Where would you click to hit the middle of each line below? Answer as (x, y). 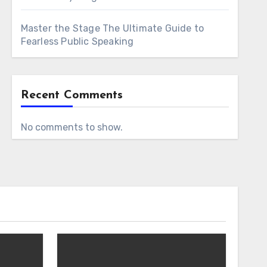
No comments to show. (72, 127)
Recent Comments (72, 95)
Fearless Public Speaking (77, 41)
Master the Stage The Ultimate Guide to (112, 28)
